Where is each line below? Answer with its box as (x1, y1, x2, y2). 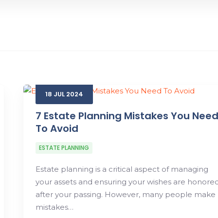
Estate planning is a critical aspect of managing (35, 164, 208, 174)
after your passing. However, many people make (35, 190, 216, 199)
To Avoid (35, 122, 78, 135)
